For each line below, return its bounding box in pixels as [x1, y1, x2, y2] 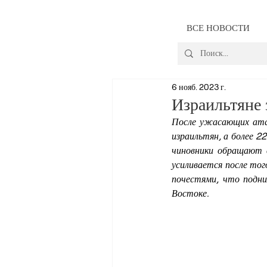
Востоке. [172, 187, 209, 198]
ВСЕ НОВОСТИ [187, 22, 250, 33]
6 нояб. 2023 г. [172, 81, 226, 92]
